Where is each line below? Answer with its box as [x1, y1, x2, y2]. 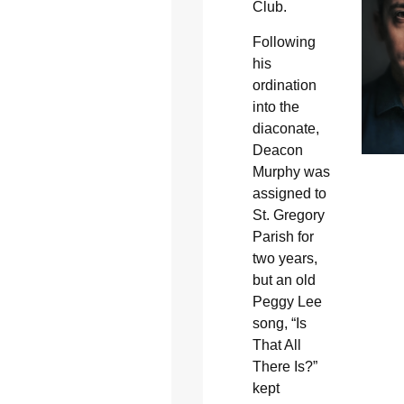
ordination [252, 77, 317, 93]
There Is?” [252, 358, 317, 374]
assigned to [252, 185, 326, 201]
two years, [252, 250, 317, 266]
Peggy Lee [252, 293, 322, 309]
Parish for [252, 228, 314, 244]
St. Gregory [252, 207, 325, 223]
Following [252, 33, 316, 50]
